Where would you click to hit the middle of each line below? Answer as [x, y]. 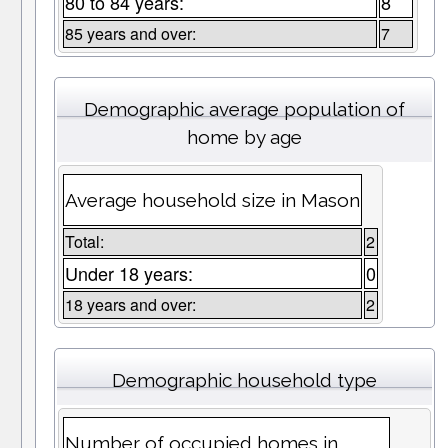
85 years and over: [130, 34]
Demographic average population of [244, 109]
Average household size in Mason [212, 200]
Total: [84, 242]
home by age [244, 137]
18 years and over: [130, 305]
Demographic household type [244, 380]
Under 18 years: [128, 273]
